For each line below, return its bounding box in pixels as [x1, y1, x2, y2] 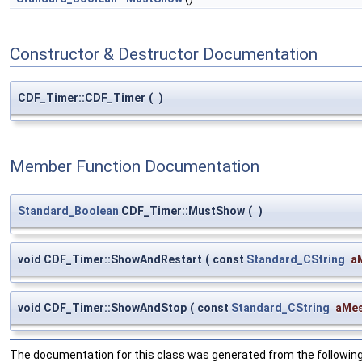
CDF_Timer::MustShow [119, 204, 245, 217]
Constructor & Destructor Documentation [10, 44, 318, 64]
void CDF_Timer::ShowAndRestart [18, 252, 202, 266]
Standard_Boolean [18, 204, 119, 217]
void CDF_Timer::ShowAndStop [18, 301, 187, 314]
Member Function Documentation [10, 157, 259, 177]
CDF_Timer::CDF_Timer [18, 91, 145, 105]
